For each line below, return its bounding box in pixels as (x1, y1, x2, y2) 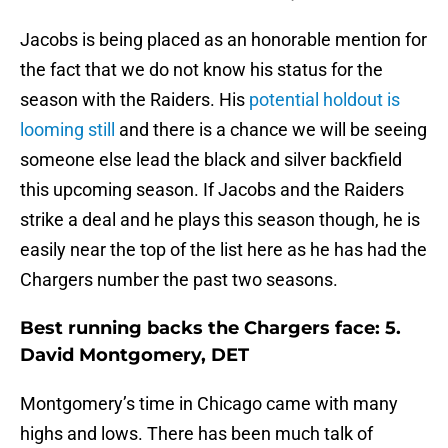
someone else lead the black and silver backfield (20, 149, 402, 171)
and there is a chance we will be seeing (115, 119, 427, 141)
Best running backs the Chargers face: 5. (20, 317, 401, 340)
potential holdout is (249, 89, 400, 111)
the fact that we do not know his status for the (20, 59, 383, 81)
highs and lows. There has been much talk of (20, 423, 373, 445)
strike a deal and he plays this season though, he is (20, 209, 420, 231)
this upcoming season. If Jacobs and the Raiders (20, 179, 404, 201)
